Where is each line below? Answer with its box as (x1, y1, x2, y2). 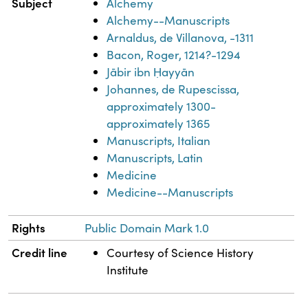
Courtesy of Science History (107, 244, 254, 261)
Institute (107, 261, 149, 278)
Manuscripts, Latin (107, 149, 203, 166)
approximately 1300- (107, 98, 217, 114)
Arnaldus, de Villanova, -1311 (107, 29, 254, 45)
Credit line (12, 243, 68, 261)
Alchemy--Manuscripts (107, 12, 230, 28)
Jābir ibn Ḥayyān (107, 63, 195, 80)
